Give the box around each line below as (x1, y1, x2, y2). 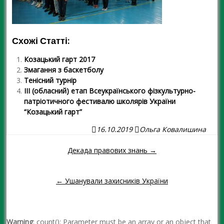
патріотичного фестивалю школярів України (24, 96, 176, 106)
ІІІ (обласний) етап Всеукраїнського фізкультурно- (24, 86, 196, 95)
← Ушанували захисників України (55, 176, 168, 185)
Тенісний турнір (24, 75, 77, 85)
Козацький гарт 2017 (24, 54, 95, 64)
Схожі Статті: (12, 35, 70, 46)
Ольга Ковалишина (139, 124, 206, 134)
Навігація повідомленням (6, 151, 121, 162)
